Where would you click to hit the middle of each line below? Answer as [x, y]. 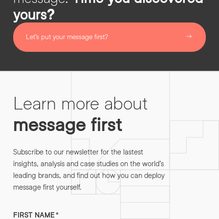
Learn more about [80, 102]
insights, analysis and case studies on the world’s [88, 163]
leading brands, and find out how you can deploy [89, 175]
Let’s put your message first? [67, 36]
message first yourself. [47, 186]
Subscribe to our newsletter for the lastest [78, 151]
